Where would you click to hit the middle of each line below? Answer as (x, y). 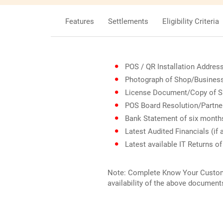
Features (80, 21)
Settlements (128, 21)
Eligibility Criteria (191, 21)
